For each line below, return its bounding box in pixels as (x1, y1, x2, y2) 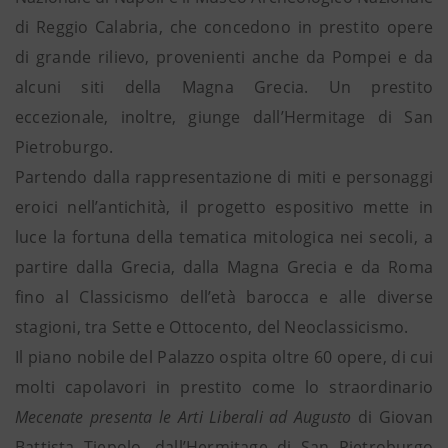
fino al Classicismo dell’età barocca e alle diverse (15, 286, 433, 308)
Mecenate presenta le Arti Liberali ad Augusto (15, 406, 352, 428)
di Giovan (351, 406, 433, 428)
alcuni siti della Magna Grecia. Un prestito (15, 76, 433, 98)
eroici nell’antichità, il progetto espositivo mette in (15, 196, 433, 218)
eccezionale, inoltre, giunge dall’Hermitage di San (15, 106, 433, 128)
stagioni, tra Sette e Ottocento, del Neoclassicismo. (15, 316, 409, 338)
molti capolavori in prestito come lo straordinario (15, 376, 433, 398)
